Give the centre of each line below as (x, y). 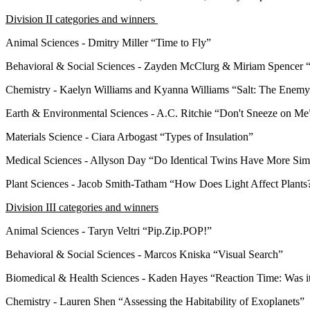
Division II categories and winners (82, 19)
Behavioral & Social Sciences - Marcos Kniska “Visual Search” (146, 254)
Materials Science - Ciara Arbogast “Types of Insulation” (131, 136)
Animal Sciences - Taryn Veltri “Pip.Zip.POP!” (110, 230)
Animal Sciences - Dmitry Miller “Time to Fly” (110, 42)
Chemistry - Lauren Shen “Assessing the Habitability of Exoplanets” (156, 301)
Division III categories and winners (82, 207)
